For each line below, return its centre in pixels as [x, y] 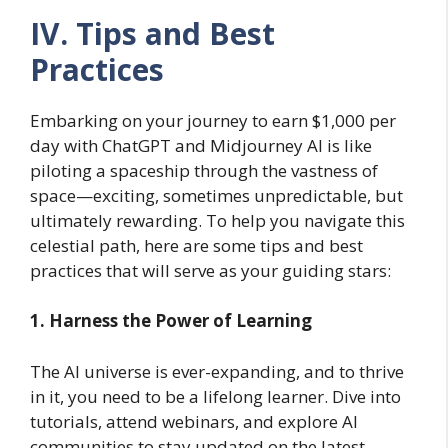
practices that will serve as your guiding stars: [210, 270]
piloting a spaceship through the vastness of [204, 170]
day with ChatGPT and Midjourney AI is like [201, 145]
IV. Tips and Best [152, 33]
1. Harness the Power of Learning [171, 321]
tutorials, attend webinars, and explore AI [194, 421]
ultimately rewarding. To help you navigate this [217, 220]
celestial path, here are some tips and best [196, 245]
